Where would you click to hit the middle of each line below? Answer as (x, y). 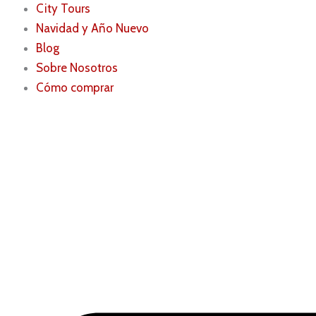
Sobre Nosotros (77, 68)
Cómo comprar (75, 88)
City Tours (63, 9)
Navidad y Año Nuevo (92, 29)
